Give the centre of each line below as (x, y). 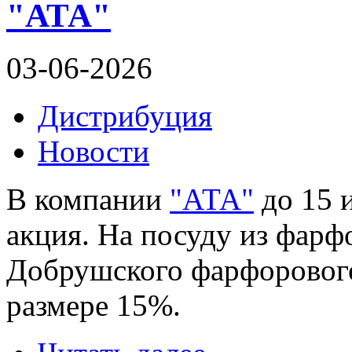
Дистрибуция (125, 115)
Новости (93, 151)
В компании (88, 199)
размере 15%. (93, 305)
